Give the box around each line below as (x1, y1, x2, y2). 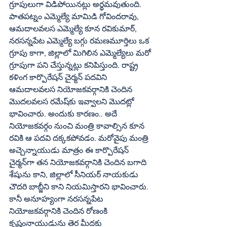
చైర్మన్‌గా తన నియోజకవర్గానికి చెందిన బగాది (9, 158, 27, 167)
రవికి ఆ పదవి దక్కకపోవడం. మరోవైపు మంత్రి (9, 133, 150, 142)
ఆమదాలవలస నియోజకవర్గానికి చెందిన (9, 85, 134, 94)
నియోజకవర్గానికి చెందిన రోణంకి (9, 206, 109, 215)
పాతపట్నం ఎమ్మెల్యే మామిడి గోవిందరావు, (9, 12, 141, 21)
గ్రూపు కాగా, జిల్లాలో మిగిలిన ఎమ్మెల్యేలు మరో (9, 48, 153, 57)
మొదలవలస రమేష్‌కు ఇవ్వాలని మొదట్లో (9, 97, 69, 106)
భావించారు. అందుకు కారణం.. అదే (9, 109, 119, 118)
